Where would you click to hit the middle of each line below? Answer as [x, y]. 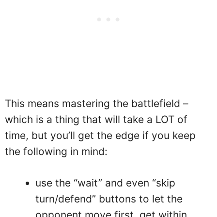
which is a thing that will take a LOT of [96, 119]
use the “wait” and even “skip [105, 183]
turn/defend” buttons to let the [109, 199]
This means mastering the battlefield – [97, 103]
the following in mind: [56, 151]
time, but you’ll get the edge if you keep [100, 135]
